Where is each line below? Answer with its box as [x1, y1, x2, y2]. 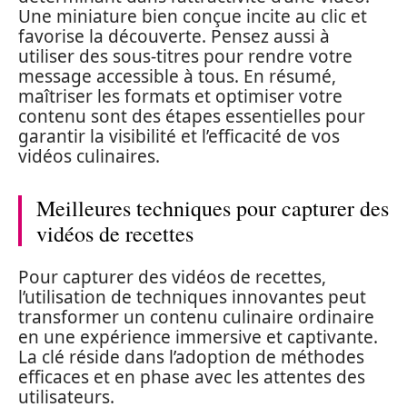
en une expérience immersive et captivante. [18, 324, 378, 349]
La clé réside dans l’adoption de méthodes [18, 344, 364, 369]
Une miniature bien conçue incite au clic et [18, 5, 367, 28]
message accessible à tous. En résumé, [18, 65, 336, 88]
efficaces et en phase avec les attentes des [18, 364, 365, 389]
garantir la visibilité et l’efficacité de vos [18, 124, 340, 148]
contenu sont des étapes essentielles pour [18, 104, 365, 128]
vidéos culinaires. [18, 144, 160, 168]
